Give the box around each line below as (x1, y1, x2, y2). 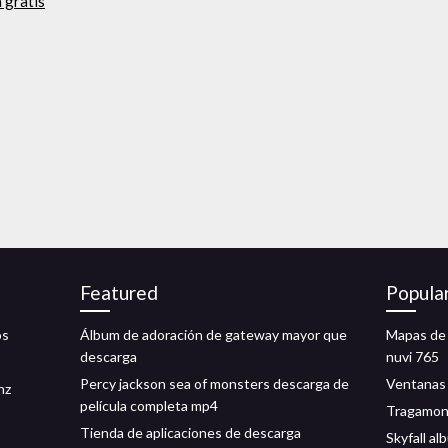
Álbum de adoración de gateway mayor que (80, 326, 347, 343)
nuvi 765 (386, 348, 439, 365)
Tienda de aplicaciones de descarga (80, 424, 301, 441)
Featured (80, 281, 158, 304)
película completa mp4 (80, 397, 218, 414)
